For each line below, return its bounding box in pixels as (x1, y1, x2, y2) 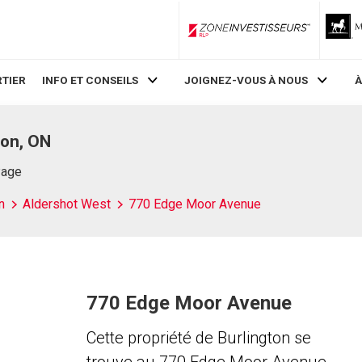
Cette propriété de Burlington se (86, 328, 311, 347)
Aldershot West (23, 196, 111, 212)
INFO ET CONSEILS (41, 74, 138, 87)
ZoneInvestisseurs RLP (247, 30, 360, 42)
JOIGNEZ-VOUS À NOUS (184, 74, 309, 87)
